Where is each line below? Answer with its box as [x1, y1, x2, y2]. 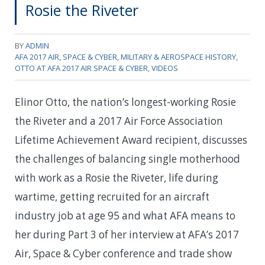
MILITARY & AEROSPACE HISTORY [121, 51, 236, 62]
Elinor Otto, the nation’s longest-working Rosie [15, 95, 236, 109]
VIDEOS [151, 62, 178, 73]
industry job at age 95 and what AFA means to [15, 208, 235, 222]
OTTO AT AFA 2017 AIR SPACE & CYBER [15, 62, 148, 73]
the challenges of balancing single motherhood [15, 151, 240, 166]
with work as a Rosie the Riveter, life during [15, 170, 218, 185]
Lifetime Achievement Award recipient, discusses [15, 132, 247, 147]
